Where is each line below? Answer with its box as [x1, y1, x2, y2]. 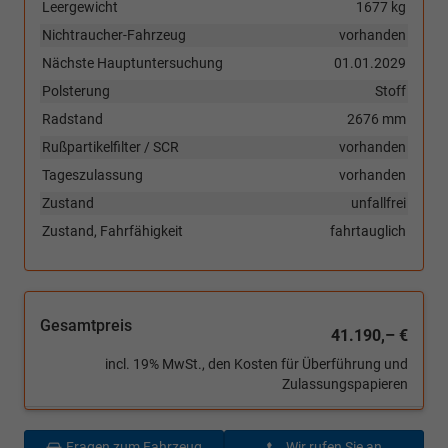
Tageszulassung [42, 167, 143, 184]
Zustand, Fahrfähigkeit [42, 223, 183, 240]
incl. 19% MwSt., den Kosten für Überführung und [105, 356, 408, 373]
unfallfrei [351, 195, 406, 212]
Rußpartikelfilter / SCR [42, 139, 179, 156]
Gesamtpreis [40, 316, 132, 336]
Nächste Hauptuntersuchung [42, 55, 223, 72]
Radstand [42, 111, 103, 128]
